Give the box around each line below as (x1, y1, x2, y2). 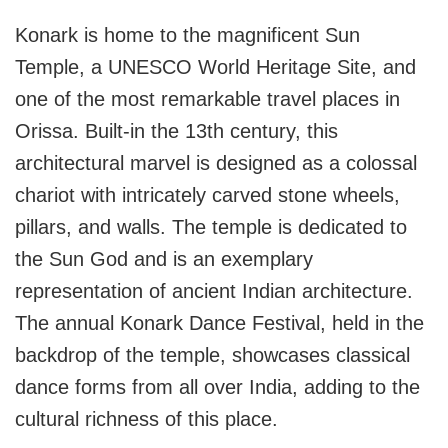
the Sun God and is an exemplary (15, 247, 313, 270)
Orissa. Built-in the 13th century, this (15, 119, 338, 142)
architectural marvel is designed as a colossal (15, 151, 417, 174)
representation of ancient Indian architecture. (15, 279, 413, 302)
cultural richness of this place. (15, 407, 278, 430)
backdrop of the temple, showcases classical (15, 343, 410, 366)
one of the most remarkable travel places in (15, 87, 400, 110)
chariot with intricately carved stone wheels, (15, 183, 400, 206)
